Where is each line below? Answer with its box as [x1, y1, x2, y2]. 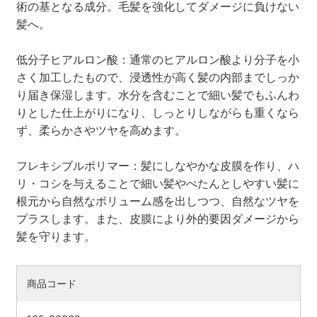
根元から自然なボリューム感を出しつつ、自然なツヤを [16, 193, 299, 208]
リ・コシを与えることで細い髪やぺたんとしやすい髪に [16, 175, 299, 190]
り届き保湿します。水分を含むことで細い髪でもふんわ [16, 87, 299, 102]
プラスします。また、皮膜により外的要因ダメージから [16, 211, 299, 226]
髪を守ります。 [16, 229, 96, 243]
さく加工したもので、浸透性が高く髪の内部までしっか [16, 69, 299, 84]
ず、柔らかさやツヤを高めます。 [16, 122, 186, 137]
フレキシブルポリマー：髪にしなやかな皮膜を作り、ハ [16, 158, 299, 173]
